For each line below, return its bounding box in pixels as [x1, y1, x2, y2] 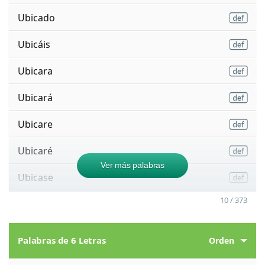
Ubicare [18, 117, 53, 131]
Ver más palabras [101, 160, 164, 170]
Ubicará [18, 91, 53, 104]
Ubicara [18, 64, 53, 77]
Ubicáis [18, 37, 50, 51]
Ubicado [18, 11, 55, 24]
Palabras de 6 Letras [18, 234, 106, 247]
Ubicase [18, 170, 53, 184]
